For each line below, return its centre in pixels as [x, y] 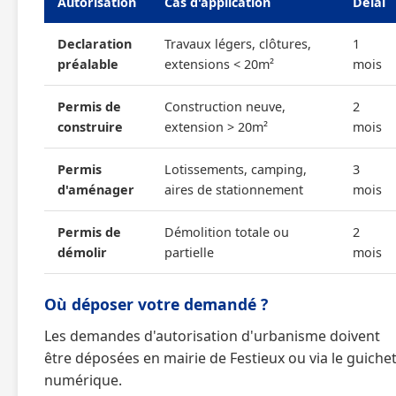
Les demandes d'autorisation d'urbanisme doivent [212, 336]
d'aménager [96, 190]
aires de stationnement [234, 190]
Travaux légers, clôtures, [238, 44]
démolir [82, 252]
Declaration [95, 44]
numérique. [83, 380]
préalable [88, 64]
